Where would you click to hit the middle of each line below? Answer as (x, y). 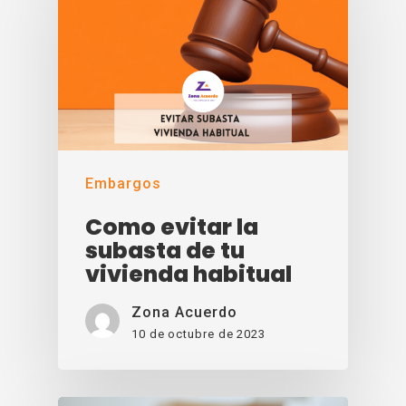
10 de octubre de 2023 (198, 333)
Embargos (123, 183)
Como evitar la (172, 227)
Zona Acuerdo (184, 312)
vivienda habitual (188, 274)
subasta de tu (165, 250)
